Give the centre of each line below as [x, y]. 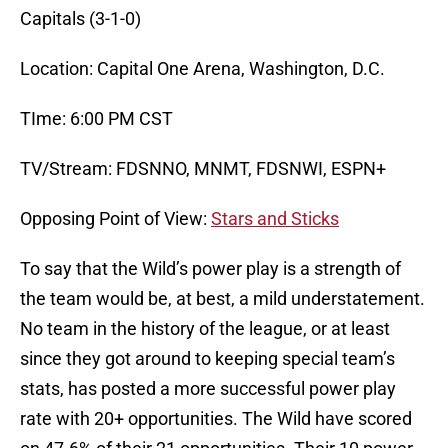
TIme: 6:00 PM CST [96, 119]
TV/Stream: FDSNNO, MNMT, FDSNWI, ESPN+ [203, 169]
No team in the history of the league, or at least [205, 329]
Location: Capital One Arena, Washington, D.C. [202, 69]
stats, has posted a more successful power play [208, 389]
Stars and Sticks [275, 219]
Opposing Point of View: [115, 219]
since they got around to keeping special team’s [207, 359]
